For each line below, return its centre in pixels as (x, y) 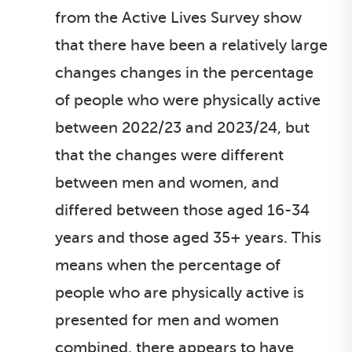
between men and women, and (167, 183)
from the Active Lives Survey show (178, 18)
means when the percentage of (168, 265)
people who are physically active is (180, 293)
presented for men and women (167, 320)
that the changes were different (169, 155)
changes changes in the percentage (184, 73)
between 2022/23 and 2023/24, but (182, 128)
